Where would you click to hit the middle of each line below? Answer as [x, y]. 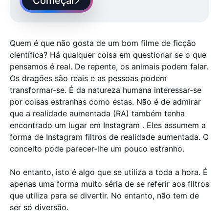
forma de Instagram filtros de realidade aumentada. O [109, 137]
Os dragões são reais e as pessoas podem [88, 78]
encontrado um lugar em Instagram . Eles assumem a [108, 125]
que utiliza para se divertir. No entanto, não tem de [104, 196]
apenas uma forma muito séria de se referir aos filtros [109, 184]
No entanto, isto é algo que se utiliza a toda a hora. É [109, 172]
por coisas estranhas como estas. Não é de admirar [105, 102]
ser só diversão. [39, 207]
